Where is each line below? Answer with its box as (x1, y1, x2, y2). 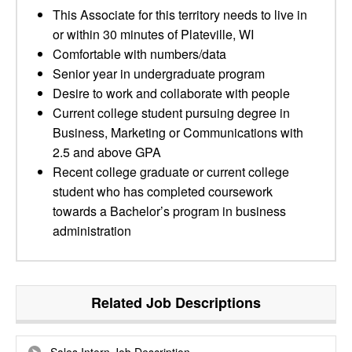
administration (53, 222, 131, 240)
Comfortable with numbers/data (53, 45, 226, 63)
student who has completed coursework (53, 182, 273, 200)
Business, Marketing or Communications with (53, 123, 303, 141)
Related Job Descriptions (91, 292, 261, 313)
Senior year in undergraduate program (53, 64, 265, 82)
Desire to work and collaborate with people (53, 84, 290, 102)
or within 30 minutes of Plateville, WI (53, 25, 254, 43)
